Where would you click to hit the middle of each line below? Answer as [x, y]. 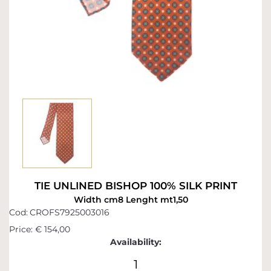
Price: [21, 230]
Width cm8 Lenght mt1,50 [131, 200]
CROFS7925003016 [69, 213]
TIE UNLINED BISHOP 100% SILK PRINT [135, 186]
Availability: [135, 242]
